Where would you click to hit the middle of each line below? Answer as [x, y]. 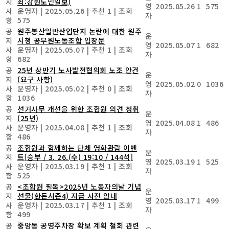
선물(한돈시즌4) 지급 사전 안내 [67, 196]
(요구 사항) [35, 79]
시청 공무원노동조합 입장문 [61, 40]
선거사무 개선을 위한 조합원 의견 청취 [78, 109]
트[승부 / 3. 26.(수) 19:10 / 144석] [75, 157]
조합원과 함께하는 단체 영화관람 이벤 [77, 147]
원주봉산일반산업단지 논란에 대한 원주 [79, 31]
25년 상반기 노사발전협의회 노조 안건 [78, 70]
